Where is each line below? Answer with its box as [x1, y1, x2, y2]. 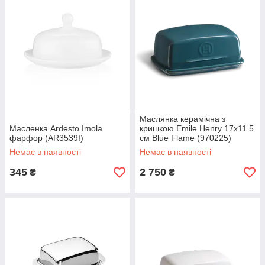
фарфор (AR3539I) [9, 133, 83, 143]
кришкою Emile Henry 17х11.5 [140, 124, 254, 133]
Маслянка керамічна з [140, 114, 225, 124]
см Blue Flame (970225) [140, 133, 231, 143]
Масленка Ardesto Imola [9, 124, 102, 133]
